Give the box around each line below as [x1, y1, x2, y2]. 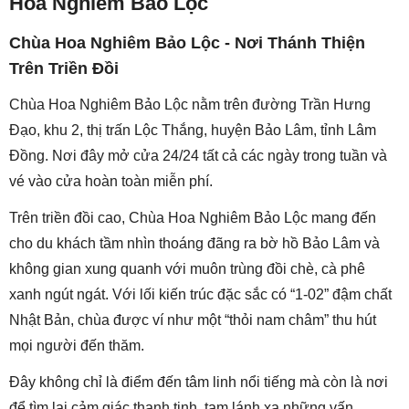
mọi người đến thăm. [9, 338, 144, 354]
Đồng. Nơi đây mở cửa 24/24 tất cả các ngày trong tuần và [9, 148, 387, 164]
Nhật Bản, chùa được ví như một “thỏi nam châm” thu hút [9, 312, 376, 329]
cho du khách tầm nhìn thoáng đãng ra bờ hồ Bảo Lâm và [9, 236, 380, 252]
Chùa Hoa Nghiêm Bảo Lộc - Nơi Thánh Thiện [9, 34, 365, 53]
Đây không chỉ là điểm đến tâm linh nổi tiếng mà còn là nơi [9, 374, 388, 391]
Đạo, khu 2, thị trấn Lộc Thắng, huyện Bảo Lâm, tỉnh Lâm [9, 122, 376, 139]
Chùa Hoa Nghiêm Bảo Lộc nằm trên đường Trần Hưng [9, 97, 371, 113]
